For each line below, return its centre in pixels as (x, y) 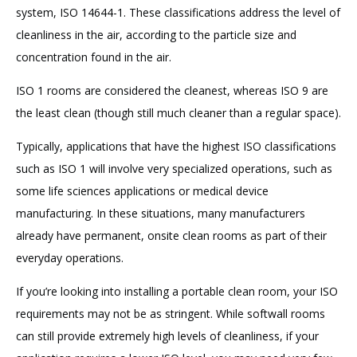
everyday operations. (70, 258)
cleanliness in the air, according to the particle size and (156, 35)
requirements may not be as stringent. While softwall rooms (171, 314)
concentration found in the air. (94, 57)
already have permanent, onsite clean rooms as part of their (171, 236)
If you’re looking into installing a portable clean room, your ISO (177, 292)
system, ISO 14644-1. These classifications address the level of (178, 13)
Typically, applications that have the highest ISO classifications (176, 147)
